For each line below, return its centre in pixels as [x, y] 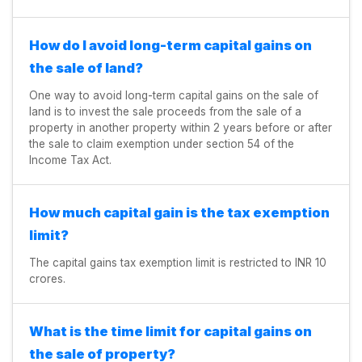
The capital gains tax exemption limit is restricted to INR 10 [178, 262]
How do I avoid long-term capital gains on [170, 45]
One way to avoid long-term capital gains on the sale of [174, 95]
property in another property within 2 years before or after [181, 127]
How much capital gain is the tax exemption [179, 212]
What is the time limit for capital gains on [170, 331]
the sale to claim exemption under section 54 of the [162, 143]
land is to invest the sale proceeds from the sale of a [165, 111]
